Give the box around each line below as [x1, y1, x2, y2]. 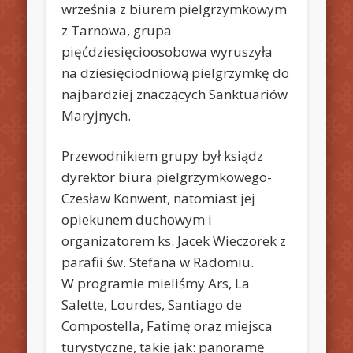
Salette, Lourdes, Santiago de [61, 295, 243, 314]
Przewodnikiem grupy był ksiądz [61, 146, 264, 165]
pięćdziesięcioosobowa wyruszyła [61, 42, 273, 61]
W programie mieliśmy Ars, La [61, 273, 251, 292]
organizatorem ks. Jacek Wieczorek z [61, 231, 287, 250]
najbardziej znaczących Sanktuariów [61, 84, 288, 103]
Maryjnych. [61, 106, 132, 124]
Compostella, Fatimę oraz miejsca [61, 316, 273, 335]
